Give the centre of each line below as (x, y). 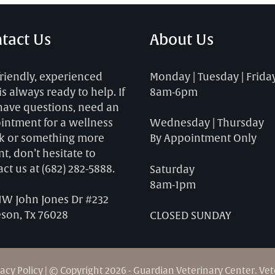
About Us (182, 40)
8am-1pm (173, 185)
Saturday (172, 169)
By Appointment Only (203, 138)
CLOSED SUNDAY (191, 216)
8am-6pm (174, 92)
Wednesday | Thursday (207, 123)
